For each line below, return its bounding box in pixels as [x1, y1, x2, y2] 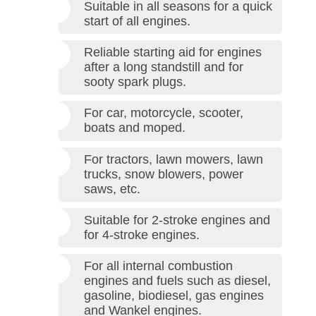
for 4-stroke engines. [84, 228, 200, 243]
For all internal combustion [84, 259, 233, 274]
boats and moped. [84, 121, 186, 135]
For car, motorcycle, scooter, [84, 106, 243, 121]
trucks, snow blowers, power [84, 166, 243, 181]
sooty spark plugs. [84, 74, 186, 89]
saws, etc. [84, 181, 140, 196]
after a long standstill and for [84, 59, 243, 74]
